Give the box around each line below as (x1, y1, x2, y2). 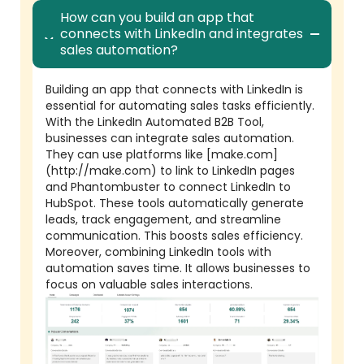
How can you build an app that (59, 8, 254, 27)
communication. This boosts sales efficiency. (45, 227, 303, 244)
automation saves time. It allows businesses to (45, 260, 310, 276)
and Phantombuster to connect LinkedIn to (45, 179, 291, 195)
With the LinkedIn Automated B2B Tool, (45, 114, 264, 130)
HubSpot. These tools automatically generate (45, 195, 304, 211)
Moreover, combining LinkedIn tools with (45, 244, 271, 260)
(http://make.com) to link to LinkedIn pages (45, 162, 295, 179)
